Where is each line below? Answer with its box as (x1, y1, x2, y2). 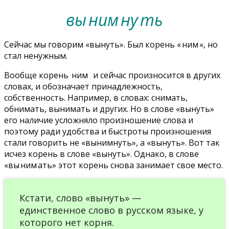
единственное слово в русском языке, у (19, 204, 203, 217)
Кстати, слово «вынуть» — (19, 192, 141, 204)
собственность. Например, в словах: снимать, (4, 92, 188, 104)
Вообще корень (4, 70, 71, 81)
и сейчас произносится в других (89, 70, 220, 81)
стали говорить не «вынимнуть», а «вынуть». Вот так (4, 137, 220, 149)
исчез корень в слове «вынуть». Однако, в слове (4, 148, 199, 160)
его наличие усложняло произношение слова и (4, 114, 193, 126)
